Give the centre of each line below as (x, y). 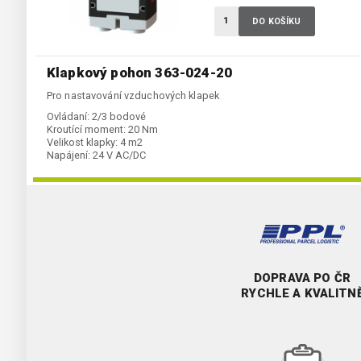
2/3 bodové (119, 117)
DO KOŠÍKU (277, 22)
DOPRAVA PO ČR (302, 278)
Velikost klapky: (82, 143)
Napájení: (68, 156)
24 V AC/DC (119, 156)
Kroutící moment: (86, 130)
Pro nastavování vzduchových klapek (133, 96)
